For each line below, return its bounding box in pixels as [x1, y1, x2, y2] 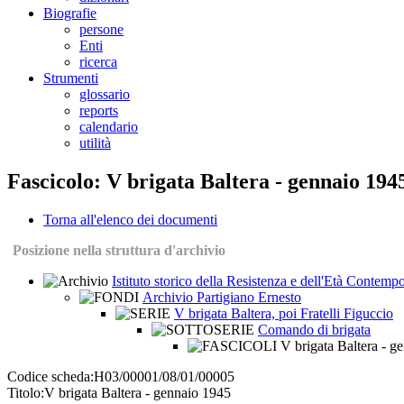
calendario [79, 119, 138, 135]
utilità [79, 135, 111, 151]
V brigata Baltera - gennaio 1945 [44, 385, 231, 401]
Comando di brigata [258, 322, 371, 338]
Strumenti [43, 70, 98, 87]
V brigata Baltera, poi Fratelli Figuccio [174, 306, 393, 322]
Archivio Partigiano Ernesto [142, 289, 301, 306]
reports [79, 103, 118, 119]
